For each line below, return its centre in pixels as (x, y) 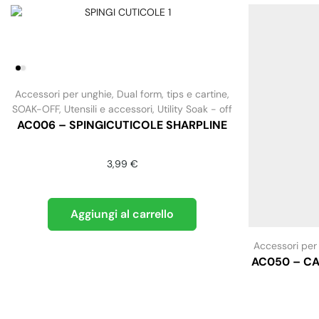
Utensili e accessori (109, 109)
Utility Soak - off (195, 109)
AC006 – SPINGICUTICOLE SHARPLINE (122, 125)
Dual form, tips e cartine (172, 94)
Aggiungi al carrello (122, 214)
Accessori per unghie (64, 94)
